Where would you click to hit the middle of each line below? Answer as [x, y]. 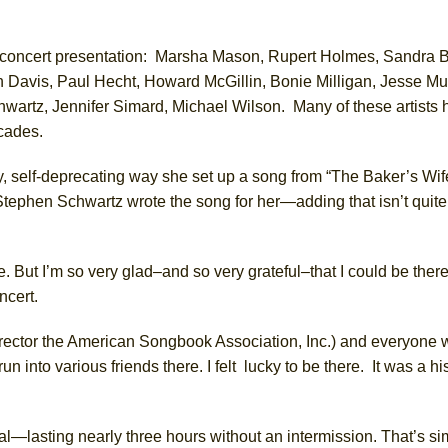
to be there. [322, 366]
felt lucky [248, 366]
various [81, 366]
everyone [404, 341]
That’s [405, 436]
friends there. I [163, 366]
